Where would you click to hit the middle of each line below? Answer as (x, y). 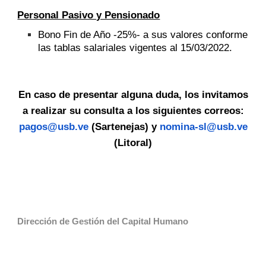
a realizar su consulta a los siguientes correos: (133, 111)
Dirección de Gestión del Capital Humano (103, 221)
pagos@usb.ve (53, 127)
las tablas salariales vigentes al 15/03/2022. (135, 48)
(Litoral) (133, 143)
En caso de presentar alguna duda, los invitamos (133, 95)
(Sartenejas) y (124, 127)
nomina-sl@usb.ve (203, 127)
